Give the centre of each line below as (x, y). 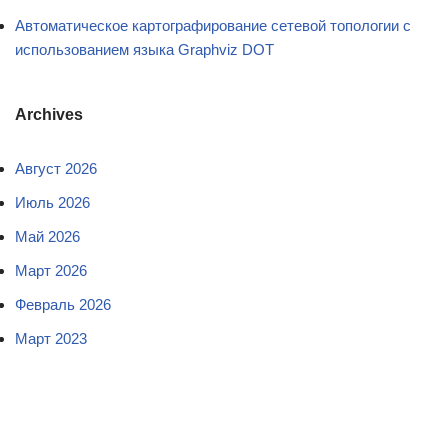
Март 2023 (51, 338)
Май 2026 (47, 236)
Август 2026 (56, 168)
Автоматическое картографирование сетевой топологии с (213, 25)
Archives (49, 114)
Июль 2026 (52, 202)
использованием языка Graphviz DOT (144, 49)
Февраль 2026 (63, 304)
